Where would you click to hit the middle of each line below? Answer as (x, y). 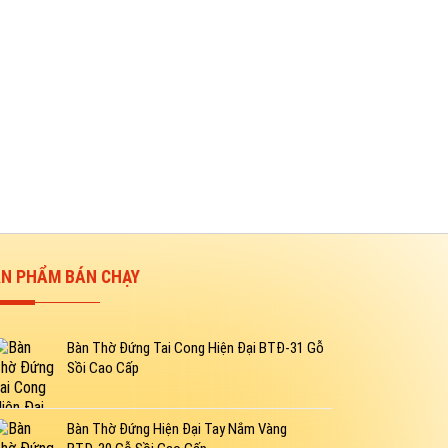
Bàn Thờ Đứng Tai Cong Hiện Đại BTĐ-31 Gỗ (195, 348)
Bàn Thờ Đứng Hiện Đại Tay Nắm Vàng (176, 429)
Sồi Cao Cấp (102, 368)
